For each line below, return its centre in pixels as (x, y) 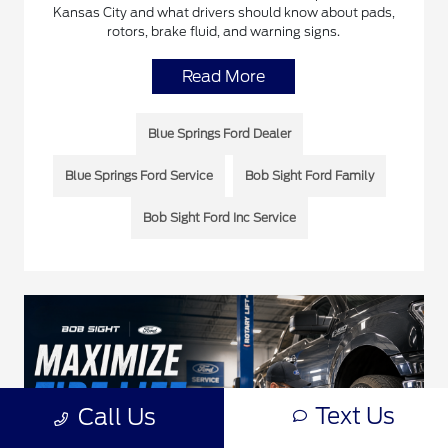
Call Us (116, 416)
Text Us (354, 415)
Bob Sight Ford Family (310, 175)
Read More (224, 76)
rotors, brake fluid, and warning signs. (224, 31)
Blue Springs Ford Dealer (220, 133)
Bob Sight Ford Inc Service (220, 217)
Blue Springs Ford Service (139, 175)
